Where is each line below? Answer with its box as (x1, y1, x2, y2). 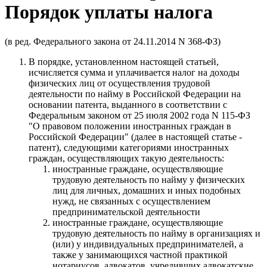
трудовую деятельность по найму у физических (52, 174, 245, 185)
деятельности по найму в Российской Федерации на (29, 88, 241, 99)
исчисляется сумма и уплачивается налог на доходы (29, 67, 240, 77)
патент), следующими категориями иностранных (29, 142, 229, 153)
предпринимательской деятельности (52, 206, 200, 217)
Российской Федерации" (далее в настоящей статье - (29, 131, 242, 142)
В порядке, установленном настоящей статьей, (29, 56, 219, 67)
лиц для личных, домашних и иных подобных (52, 185, 241, 195)
